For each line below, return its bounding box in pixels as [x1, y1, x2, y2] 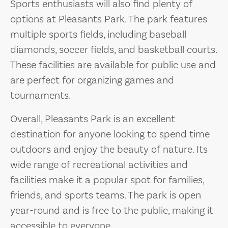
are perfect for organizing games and [10, 73, 174, 87]
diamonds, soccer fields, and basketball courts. [10, 43, 217, 56]
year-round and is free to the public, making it [10, 204, 213, 217]
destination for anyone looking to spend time [10, 127, 210, 141]
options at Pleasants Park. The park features [10, 12, 207, 26]
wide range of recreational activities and [10, 158, 188, 172]
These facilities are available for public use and [10, 58, 216, 72]
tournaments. [10, 89, 71, 102]
